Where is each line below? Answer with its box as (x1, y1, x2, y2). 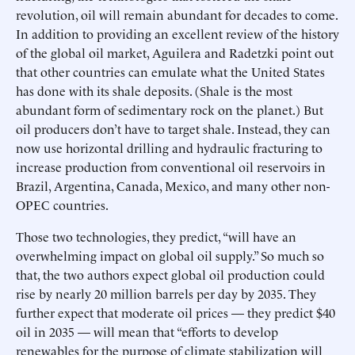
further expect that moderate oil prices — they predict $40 (16, 303, 335, 321)
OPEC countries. (16, 196, 109, 213)
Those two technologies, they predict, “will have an (16, 227, 296, 245)
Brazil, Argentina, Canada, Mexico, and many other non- (16, 177, 330, 194)
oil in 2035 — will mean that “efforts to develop (16, 323, 278, 340)
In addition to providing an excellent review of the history (16, 25, 339, 42)
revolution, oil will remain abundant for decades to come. (16, 6, 338, 23)
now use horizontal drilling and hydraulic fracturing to (16, 139, 323, 156)
